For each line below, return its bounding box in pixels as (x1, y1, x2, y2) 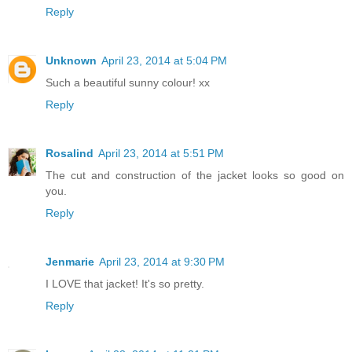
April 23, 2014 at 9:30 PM (99, 255, 225, 269)
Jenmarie (46, 255, 94, 269)
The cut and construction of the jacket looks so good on (46, 169, 344, 182)
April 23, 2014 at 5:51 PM (98, 147, 224, 160)
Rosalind (46, 147, 93, 160)
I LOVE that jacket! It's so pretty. (46, 277, 204, 291)
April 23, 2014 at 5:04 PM (101, 54, 227, 68)
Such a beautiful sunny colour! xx (46, 76, 210, 90)
